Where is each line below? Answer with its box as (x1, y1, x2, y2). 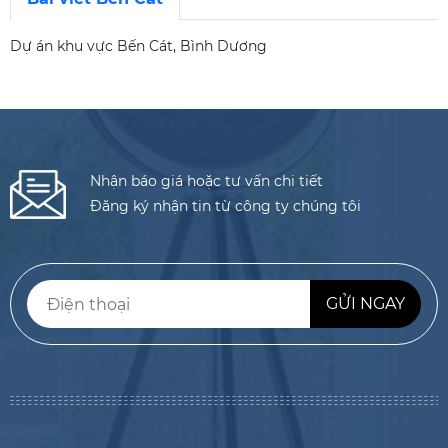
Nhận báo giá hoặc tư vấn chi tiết (90, 172, 323, 190)
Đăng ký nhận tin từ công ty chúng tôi (90, 197, 361, 215)
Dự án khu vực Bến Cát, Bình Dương (10, 37, 267, 55)
